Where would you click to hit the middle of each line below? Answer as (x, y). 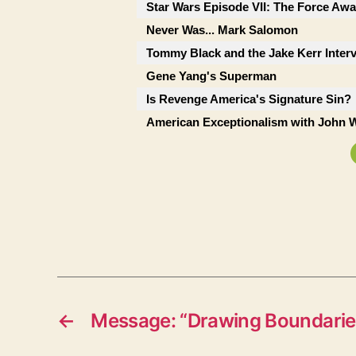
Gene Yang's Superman (211, 76)
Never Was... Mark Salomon (222, 30)
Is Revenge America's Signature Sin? (249, 99)
